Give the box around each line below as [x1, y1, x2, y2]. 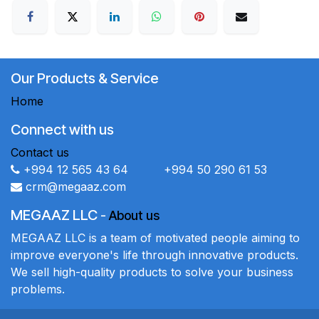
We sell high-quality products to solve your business [11, 265, 293, 280]
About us [109, 208, 159, 224]
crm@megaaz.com [26, 179, 126, 194]
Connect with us [11, 121, 114, 139]
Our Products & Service [11, 70, 159, 88]
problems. [11, 282, 65, 297]
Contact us [11, 145, 69, 160]
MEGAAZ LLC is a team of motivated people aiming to [11, 231, 300, 246]
